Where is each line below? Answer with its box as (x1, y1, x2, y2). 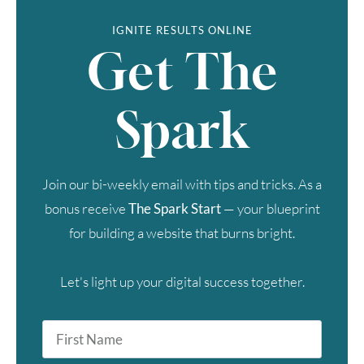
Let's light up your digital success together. (59, 273, 305, 291)
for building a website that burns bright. (69, 224, 295, 242)
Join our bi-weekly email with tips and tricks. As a (42, 175, 322, 193)
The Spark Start (128, 200, 221, 218)
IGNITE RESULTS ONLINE (111, 24, 253, 37)
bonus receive (44, 200, 128, 218)
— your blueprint (220, 200, 320, 218)
